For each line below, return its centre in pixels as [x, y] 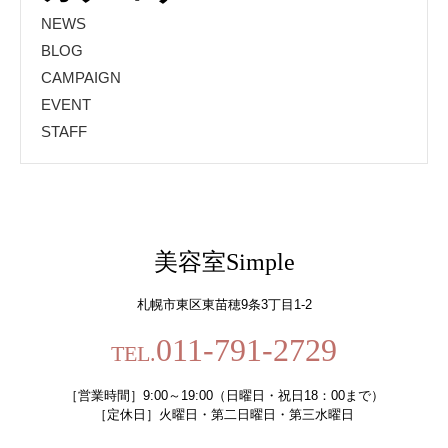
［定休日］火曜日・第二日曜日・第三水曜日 [224, 414]
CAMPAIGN [81, 77]
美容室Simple [224, 261]
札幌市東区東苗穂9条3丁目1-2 [224, 304]
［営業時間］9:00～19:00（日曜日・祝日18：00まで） [224, 395]
